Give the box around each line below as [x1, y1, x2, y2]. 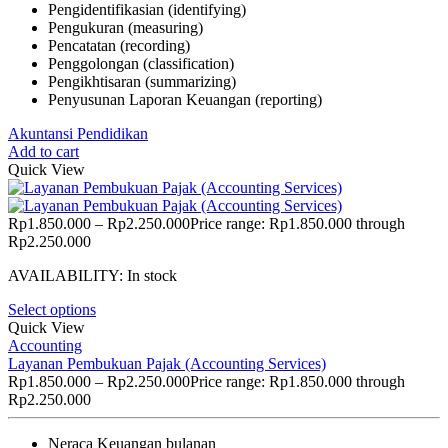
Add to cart [8, 142, 79, 160]
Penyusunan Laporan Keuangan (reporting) [48, 90, 322, 108]
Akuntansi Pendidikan [8, 124, 148, 142]
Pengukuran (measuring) [48, 18, 203, 36]
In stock [127, 266, 177, 284]
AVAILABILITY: [8, 266, 127, 284]
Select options [8, 300, 96, 318]
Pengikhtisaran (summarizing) [48, 72, 236, 90]
